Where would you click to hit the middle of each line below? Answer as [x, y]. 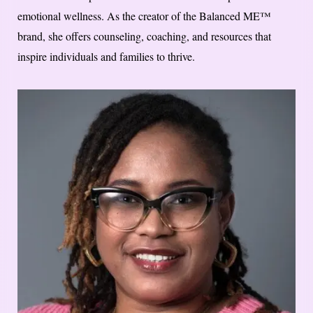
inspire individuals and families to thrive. [106, 57]
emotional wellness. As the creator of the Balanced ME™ [144, 16]
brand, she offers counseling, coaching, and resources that [144, 36]
